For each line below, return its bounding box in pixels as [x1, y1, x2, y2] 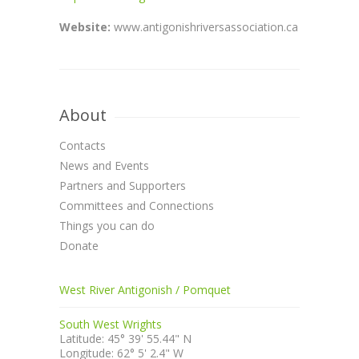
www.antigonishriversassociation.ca [114, 19, 298, 34]
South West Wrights [59, 317, 162, 332]
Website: [59, 19, 114, 34]
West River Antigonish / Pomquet [59, 282, 231, 297]
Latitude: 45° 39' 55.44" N [59, 331, 192, 346]
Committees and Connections [59, 198, 214, 213]
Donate [59, 238, 99, 253]
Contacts [59, 138, 106, 153]
